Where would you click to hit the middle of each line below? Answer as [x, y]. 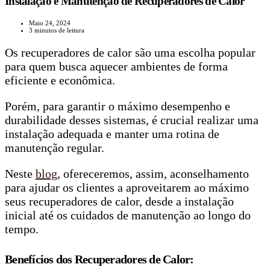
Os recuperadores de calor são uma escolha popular [130, 53]
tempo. [22, 229]
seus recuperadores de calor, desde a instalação [119, 202]
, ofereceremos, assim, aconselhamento [153, 174]
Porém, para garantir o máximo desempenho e [118, 106]
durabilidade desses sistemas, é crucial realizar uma [132, 120]
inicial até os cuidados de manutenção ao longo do [128, 215]
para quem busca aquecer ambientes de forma [116, 67]
